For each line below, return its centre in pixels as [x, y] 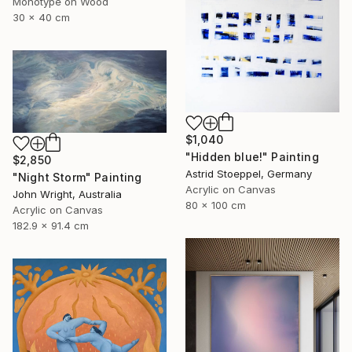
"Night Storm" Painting [77, 178]
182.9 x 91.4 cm [51, 226]
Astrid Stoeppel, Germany [249, 173]
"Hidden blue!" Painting [252, 156]
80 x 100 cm [216, 205]
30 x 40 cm [41, 18]
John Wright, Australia [67, 194]
